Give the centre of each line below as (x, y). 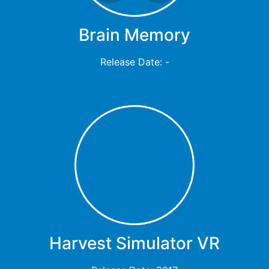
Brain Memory (134, 35)
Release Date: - (134, 62)
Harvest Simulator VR (134, 243)
